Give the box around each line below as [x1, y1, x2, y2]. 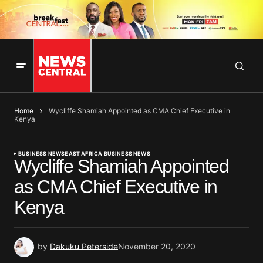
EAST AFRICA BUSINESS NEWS [65, 150, 150, 157]
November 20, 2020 [118, 241, 195, 252]
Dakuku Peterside [50, 241, 118, 252]
